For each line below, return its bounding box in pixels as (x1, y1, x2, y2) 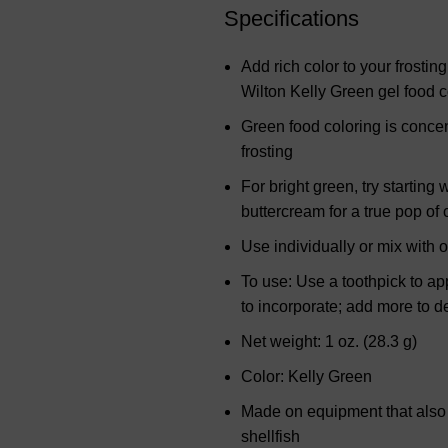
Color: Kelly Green (241, 368, 372, 386)
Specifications (224, 6, 359, 32)
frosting (241, 143, 293, 161)
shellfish (241, 428, 300, 446)
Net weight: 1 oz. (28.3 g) (241, 333, 417, 351)
